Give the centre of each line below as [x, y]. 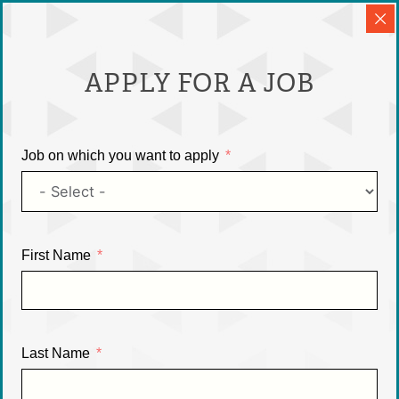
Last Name [55, 353]
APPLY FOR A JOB [199, 82]
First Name [56, 255]
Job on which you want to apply [120, 155]
